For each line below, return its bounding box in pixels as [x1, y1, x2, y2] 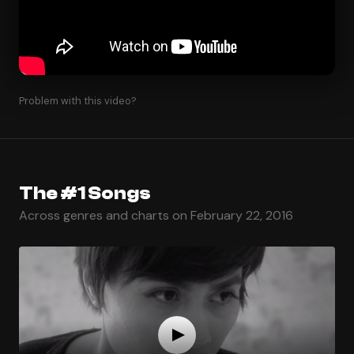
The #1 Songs [19, 182, 151, 204]
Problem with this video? [19, 93, 137, 107]
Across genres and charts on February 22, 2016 [19, 206, 293, 224]
